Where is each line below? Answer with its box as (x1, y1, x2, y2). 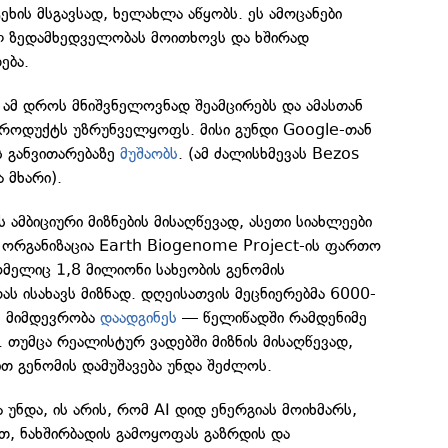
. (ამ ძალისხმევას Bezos (178, 144, 360, 164)
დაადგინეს (100, 308, 178, 328)
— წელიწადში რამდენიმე (177, 308, 368, 328)
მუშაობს (120, 144, 179, 164)
